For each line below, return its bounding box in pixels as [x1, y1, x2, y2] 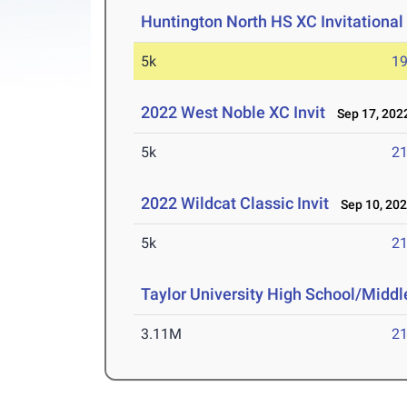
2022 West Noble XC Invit [141, 103, 326, 123]
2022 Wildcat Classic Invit [141, 194, 330, 213]
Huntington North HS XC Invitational [141, 12, 404, 32]
